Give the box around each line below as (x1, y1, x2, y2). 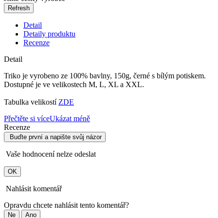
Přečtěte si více (4, 114, 50, 123)
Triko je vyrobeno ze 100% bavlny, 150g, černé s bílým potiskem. (4, 71, 210, 80)
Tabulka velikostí (4, 97, 58, 106)
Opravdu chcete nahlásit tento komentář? (4, 200, 129, 209)
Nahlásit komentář (4, 184, 62, 193)
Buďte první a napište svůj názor (10, 133, 102, 141)
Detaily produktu (23, 29, 75, 38)
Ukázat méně (50, 114, 90, 123)
